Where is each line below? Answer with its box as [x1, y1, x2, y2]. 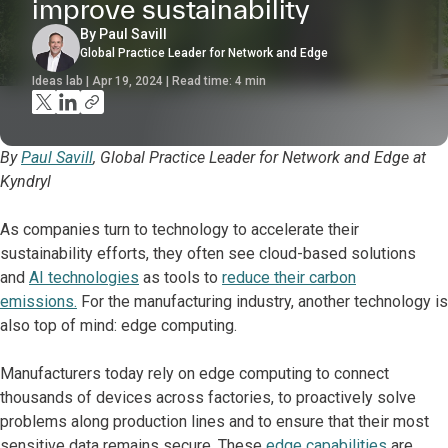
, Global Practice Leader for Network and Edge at [93, 148, 426, 167]
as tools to [139, 268, 222, 287]
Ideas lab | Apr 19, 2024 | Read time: [32, 74, 235, 88]
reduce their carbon [222, 268, 356, 287]
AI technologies [29, 268, 139, 287]
